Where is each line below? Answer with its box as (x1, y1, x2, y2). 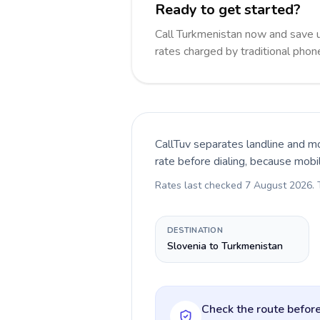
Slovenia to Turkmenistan (167, 239, 283, 253)
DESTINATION (167, 225, 224, 236)
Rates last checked (155, 179, 245, 192)
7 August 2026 (245, 179, 312, 192)
